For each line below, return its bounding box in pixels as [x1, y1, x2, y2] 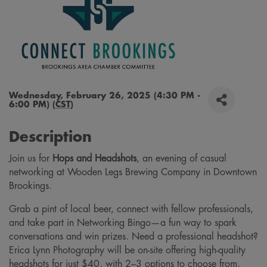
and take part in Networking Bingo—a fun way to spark [9, 218, 237, 228]
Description [9, 130, 92, 145]
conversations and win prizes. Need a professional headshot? [9, 232, 258, 242]
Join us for [9, 154, 52, 164]
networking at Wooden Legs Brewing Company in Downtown [9, 167, 257, 178]
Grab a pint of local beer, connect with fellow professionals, [9, 204, 253, 215]
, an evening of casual [136, 154, 226, 164]
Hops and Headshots [52, 154, 136, 164]
